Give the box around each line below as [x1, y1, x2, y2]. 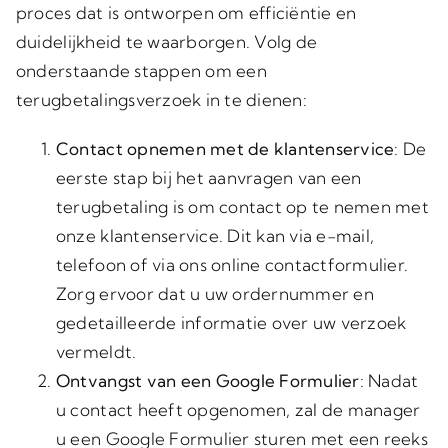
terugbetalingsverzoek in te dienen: [15, 89, 307, 110]
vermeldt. [55, 341, 137, 362]
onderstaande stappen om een [15, 60, 267, 81]
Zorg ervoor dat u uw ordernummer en [55, 283, 374, 304]
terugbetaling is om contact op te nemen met [55, 196, 429, 217]
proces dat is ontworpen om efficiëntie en [15, 2, 357, 23]
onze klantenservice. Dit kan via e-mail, [55, 225, 375, 246]
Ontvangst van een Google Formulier [55, 370, 360, 391]
